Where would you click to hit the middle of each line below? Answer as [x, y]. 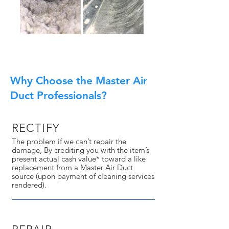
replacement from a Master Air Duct [72, 167]
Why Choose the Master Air [79, 81]
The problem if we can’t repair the [69, 141]
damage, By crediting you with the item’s [80, 150]
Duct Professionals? [59, 95]
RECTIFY [36, 128]
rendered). [29, 185]
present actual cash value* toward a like [78, 159]
